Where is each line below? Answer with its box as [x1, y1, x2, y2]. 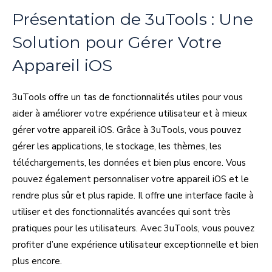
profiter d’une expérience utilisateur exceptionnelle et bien [12, 238, 259, 251]
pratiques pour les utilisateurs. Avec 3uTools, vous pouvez [12, 222, 254, 234]
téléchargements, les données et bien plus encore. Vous [12, 156, 246, 169]
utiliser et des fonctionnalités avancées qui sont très [12, 205, 231, 218]
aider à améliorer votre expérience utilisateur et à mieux [12, 107, 247, 120]
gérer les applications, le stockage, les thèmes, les [12, 140, 222, 152]
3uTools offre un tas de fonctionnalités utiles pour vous [12, 90, 243, 103]
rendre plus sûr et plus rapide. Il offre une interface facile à [12, 189, 254, 202]
